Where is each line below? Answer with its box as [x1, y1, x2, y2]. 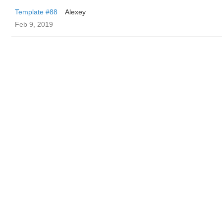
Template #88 [15, 8, 57, 16]
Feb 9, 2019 [15, 20, 53, 28]
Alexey [65, 8, 86, 16]
